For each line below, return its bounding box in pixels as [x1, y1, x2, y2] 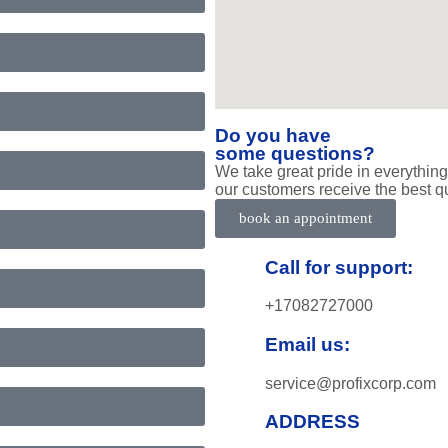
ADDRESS [265, 411, 360, 433]
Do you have [215, 124, 331, 146]
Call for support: [265, 256, 413, 278]
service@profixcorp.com [265, 374, 436, 392]
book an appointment [239, 209, 372, 226]
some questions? [215, 142, 375, 164]
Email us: [265, 333, 350, 355]
